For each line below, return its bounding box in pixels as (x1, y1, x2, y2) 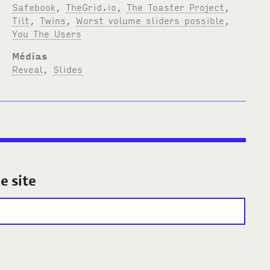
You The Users (12, 27, 82, 39)
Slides (53, 62, 83, 75)
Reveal (12, 62, 43, 75)
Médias (12, 49, 48, 61)
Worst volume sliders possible (76, 13, 225, 26)
